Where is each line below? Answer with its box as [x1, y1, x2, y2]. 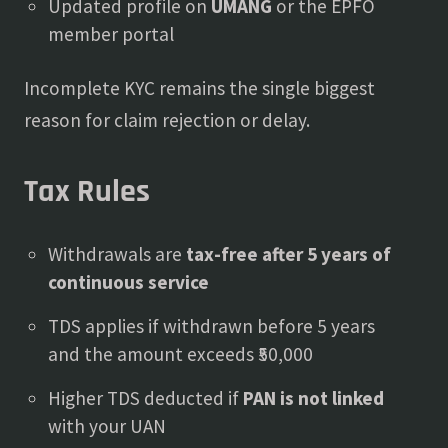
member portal [48, 22, 174, 46]
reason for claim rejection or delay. [24, 108, 310, 132]
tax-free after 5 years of [186, 242, 391, 266]
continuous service [48, 270, 209, 294]
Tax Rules [24, 171, 150, 212]
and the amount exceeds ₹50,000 [48, 342, 313, 366]
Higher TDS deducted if [48, 386, 243, 410]
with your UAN [48, 414, 166, 438]
